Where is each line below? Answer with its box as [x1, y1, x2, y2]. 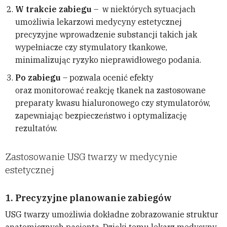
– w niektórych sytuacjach [92, 4, 196, 15]
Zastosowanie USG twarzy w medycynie [5, 150, 177, 163]
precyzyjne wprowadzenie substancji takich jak [15, 29, 197, 40]
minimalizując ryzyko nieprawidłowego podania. [15, 55, 201, 65]
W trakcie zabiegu [15, 4, 92, 15]
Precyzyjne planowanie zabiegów [15, 192, 172, 204]
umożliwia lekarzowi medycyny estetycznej [15, 17, 182, 27]
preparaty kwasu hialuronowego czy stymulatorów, [15, 98, 210, 108]
